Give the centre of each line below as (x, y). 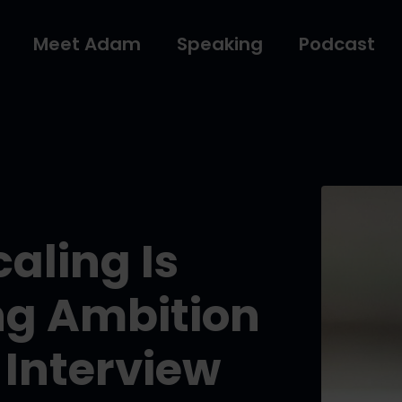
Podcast (337, 44)
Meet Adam (87, 44)
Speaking (220, 44)
